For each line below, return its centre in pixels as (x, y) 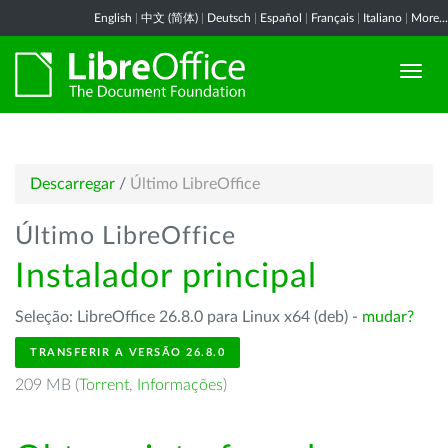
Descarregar (72, 184)
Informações (180, 385)
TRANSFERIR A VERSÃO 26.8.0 (127, 352)
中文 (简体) (169, 18)
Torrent (104, 385)
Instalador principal (166, 277)
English (113, 18)
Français (332, 18)
